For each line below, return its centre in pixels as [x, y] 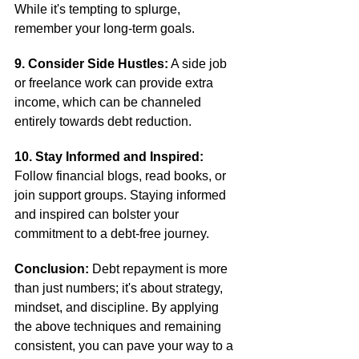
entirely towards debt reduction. [103, 121]
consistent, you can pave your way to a [125, 346]
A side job [199, 64]
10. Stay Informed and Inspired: [109, 157]
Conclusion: [52, 269]
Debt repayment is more [160, 269]
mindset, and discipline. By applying [118, 307]
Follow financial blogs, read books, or [122, 176]
